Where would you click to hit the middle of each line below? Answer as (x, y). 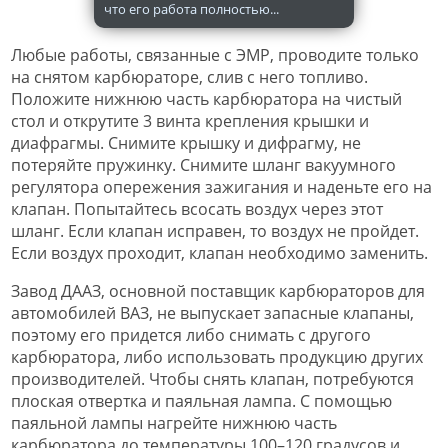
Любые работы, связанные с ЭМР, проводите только (215, 55)
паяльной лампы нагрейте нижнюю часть (174, 423)
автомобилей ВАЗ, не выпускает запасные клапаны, (212, 313)
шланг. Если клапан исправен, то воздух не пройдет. (215, 231)
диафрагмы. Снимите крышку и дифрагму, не (186, 143)
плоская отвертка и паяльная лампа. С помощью (201, 401)
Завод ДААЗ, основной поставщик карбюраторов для (218, 291)
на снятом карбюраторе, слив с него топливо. (189, 77)
